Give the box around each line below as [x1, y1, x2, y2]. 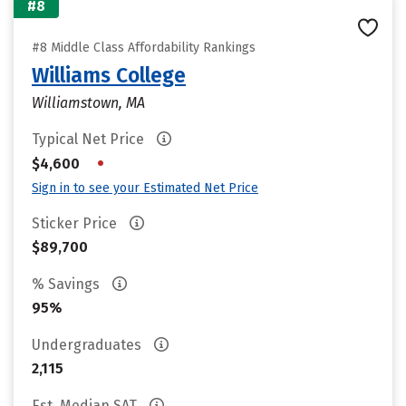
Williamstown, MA [32, 94, 145, 111]
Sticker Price [32, 215, 121, 232]
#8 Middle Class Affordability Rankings [32, 40, 256, 55]
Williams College [32, 63, 186, 88]
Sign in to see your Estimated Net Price [32, 180, 258, 196]
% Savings [32, 275, 103, 293]
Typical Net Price [32, 130, 148, 148]
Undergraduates [32, 336, 145, 353]
